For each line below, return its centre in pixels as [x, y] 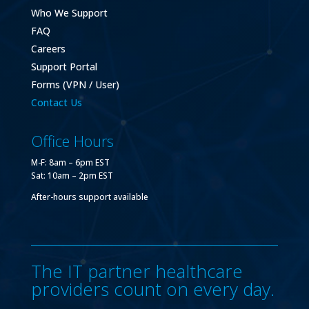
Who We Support [69, 13]
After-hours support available [89, 197]
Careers [48, 49]
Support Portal [64, 67]
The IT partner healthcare [137, 271]
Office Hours [72, 141]
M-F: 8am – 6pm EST [70, 163]
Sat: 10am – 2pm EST [72, 176]
